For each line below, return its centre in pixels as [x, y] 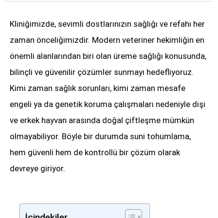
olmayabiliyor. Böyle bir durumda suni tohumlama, [100, 136]
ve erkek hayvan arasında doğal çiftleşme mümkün [102, 120]
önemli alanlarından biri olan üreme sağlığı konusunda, [108, 56]
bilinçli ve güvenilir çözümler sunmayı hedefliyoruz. [102, 72]
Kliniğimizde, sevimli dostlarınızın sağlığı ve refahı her [107, 24]
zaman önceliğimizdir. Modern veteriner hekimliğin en [107, 40]
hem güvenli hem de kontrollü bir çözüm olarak [95, 153]
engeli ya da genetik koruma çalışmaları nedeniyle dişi [108, 104]
